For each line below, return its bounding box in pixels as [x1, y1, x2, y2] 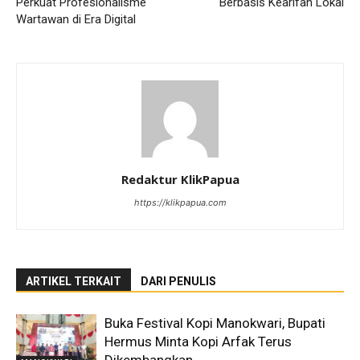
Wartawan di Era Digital [16, 12, 136, 27]
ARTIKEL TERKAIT [26, 275, 121, 288]
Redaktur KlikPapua [121, 171, 239, 187]
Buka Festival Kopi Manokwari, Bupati [104, 315, 325, 331]
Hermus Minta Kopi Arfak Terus [104, 333, 292, 350]
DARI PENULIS [141, 275, 216, 288]
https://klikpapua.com [133, 197, 227, 208]
